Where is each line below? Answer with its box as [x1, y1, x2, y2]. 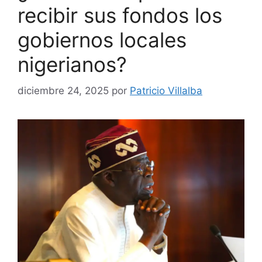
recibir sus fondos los [18, 3, 222, 27]
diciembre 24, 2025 [18, 84, 109, 96]
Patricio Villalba [130, 84, 202, 96]
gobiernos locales [18, 27, 187, 52]
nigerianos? [18, 52, 127, 77]
